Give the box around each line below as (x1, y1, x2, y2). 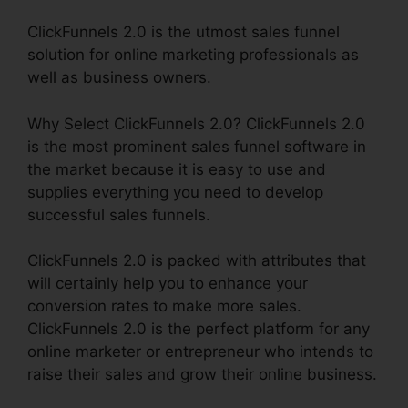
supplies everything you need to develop (27, 182, 323, 201)
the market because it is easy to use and (27, 159, 326, 178)
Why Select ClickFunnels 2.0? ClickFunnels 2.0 (27, 114, 365, 133)
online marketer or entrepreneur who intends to (27, 342, 373, 362)
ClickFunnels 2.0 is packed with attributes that (27, 251, 366, 270)
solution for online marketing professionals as (27, 46, 359, 65)
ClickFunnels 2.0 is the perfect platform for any (27, 320, 370, 339)
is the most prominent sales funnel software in (27, 137, 366, 156)
